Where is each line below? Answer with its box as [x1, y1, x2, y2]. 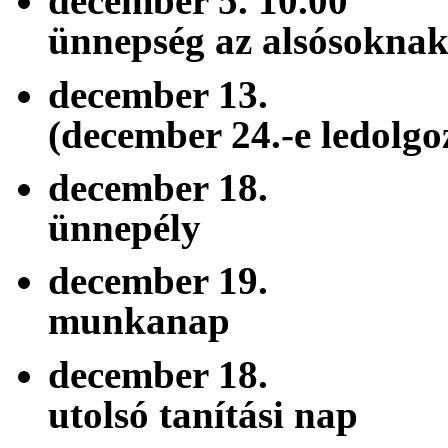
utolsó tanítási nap [48, 392, 358, 436]
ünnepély [48, 206, 201, 250]
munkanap [48, 299, 240, 343]
